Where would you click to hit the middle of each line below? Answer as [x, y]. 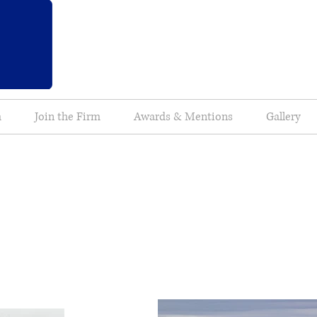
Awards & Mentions [183, 117]
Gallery [283, 117]
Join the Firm [67, 117]
